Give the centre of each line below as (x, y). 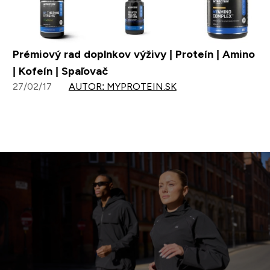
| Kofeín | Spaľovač (60, 71)
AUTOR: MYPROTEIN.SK (122, 87)
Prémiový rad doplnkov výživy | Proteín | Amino (133, 55)
